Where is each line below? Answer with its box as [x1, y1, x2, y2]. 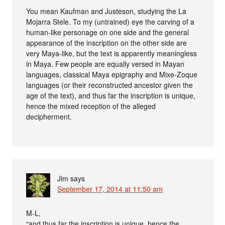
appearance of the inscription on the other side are [26, 37, 187, 48]
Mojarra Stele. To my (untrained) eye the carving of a [26, 16, 195, 27]
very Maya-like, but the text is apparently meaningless [26, 48, 197, 58]
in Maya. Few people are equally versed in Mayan [26, 58, 185, 69]
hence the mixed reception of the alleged [26, 100, 156, 111]
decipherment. [26, 111, 72, 122]
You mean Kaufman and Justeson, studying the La [26, 6, 187, 16]
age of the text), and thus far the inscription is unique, [26, 90, 196, 100]
